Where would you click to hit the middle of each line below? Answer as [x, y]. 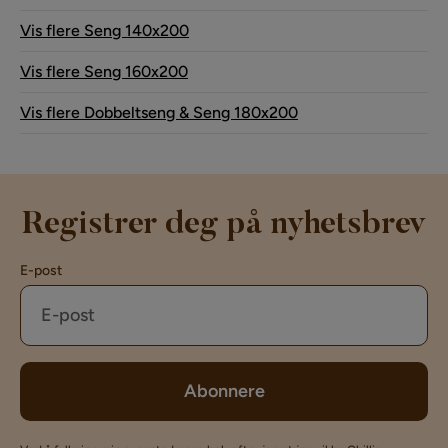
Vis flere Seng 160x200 [104, 71]
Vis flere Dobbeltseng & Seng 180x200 [159, 112]
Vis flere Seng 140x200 [104, 30]
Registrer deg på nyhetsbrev [224, 224]
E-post [41, 270]
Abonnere [224, 390]
